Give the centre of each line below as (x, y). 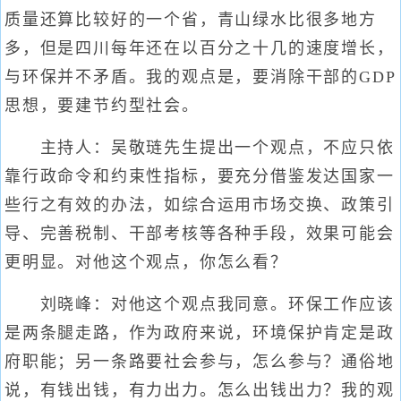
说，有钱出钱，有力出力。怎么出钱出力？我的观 (200, 390)
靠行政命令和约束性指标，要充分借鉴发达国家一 (200, 176)
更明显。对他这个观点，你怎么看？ (146, 262)
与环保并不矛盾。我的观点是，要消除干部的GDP (200, 77)
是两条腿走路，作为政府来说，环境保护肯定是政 (200, 333)
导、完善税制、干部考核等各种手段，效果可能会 (200, 234)
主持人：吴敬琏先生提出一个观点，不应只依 (200, 148)
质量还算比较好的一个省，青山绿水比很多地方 (191, 20)
